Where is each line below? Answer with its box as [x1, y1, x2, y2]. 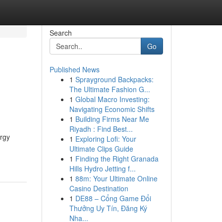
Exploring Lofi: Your [75, 134, 136, 144]
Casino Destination [69, 183, 128, 193]
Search [49, 28, 72, 38]
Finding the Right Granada [75, 154, 159, 164]
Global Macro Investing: [75, 94, 150, 104]
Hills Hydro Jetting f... [69, 164, 136, 173]
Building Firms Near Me [75, 114, 149, 124]
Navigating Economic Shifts [69, 104, 155, 114]
